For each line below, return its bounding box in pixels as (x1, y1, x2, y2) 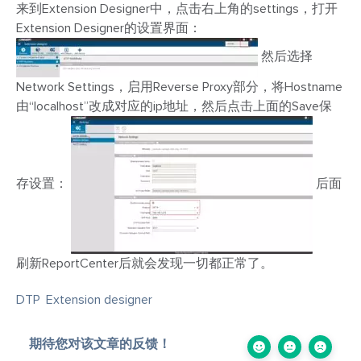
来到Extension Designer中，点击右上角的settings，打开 (16, 2, 338, 15)
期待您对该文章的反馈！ (29, 333, 171, 352)
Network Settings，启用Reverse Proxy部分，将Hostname (16, 81, 342, 93)
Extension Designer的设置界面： (16, 22, 201, 35)
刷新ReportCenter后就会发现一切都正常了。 (16, 257, 273, 270)
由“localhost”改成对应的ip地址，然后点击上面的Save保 (16, 100, 332, 113)
